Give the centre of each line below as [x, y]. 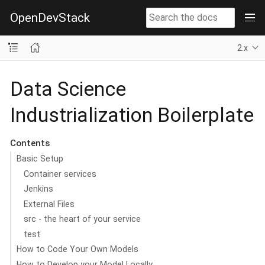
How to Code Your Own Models [77, 249]
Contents [30, 143]
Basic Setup [40, 159]
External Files [49, 204]
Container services [60, 174]
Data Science [68, 88]
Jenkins [39, 189]
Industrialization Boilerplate [132, 114]
